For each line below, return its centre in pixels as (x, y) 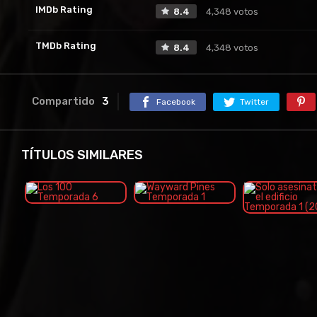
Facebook (176, 102)
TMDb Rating (66, 45)
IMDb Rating (64, 9)
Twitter (254, 102)
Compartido (63, 101)
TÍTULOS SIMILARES (82, 155)
